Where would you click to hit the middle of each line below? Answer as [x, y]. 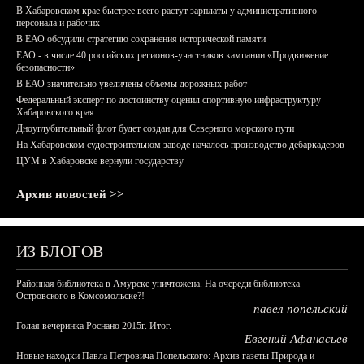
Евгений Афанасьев [296, 339]
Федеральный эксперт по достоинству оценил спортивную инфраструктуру [169, 100]
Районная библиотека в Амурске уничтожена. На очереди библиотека [158, 284]
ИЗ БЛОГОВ [60, 251]
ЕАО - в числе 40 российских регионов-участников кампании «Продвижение [172, 55]
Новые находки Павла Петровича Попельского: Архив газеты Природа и [165, 356]
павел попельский [301, 309]
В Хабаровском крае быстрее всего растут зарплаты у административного [167, 11]
